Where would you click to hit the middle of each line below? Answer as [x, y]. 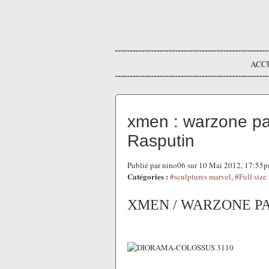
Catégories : [148, 176]
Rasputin [161, 141]
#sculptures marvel [201, 177]
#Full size [251, 177]
